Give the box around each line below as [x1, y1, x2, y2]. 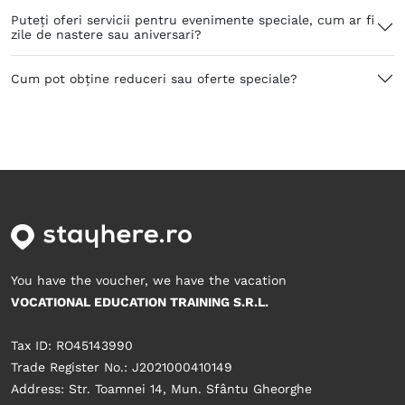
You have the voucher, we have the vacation [11, 273, 287, 288]
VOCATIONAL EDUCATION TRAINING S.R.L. [11, 295, 268, 310]
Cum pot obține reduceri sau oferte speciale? [11, 71, 297, 86]
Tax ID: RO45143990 [11, 338, 133, 353]
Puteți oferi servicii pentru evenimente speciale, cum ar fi [11, 12, 374, 27]
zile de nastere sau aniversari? [11, 26, 202, 42]
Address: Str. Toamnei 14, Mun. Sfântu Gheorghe [11, 381, 312, 397]
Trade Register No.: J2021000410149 [11, 360, 232, 375]
